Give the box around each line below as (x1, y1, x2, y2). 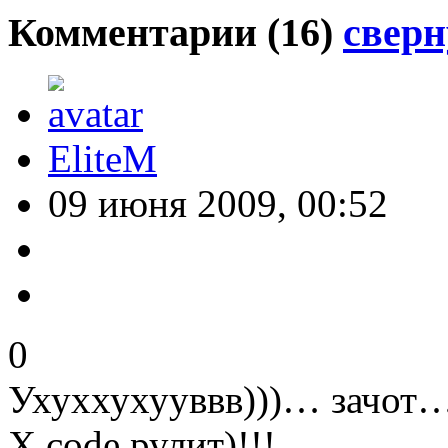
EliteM (48, 137, 157, 181)
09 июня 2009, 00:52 (48, 182, 388, 226)
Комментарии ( (8, 10, 280, 56)
